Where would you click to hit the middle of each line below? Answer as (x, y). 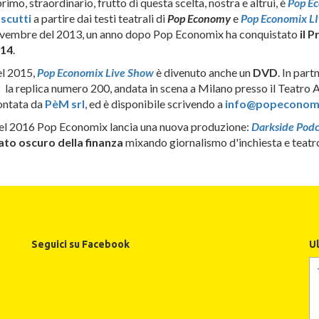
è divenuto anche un (203, 73)
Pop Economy (199, 19)
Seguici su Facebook (80, 245)
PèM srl (64, 104)
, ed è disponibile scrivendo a (155, 104)
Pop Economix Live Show (95, 73)
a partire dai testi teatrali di (99, 19)
